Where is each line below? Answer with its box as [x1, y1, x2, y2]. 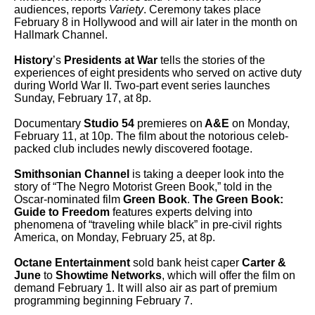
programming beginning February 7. [14, 295, 193, 307]
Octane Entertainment [14, 257, 130, 269]
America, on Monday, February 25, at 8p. [14, 231, 215, 243]
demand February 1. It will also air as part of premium [14, 282, 277, 294]
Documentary [14, 117, 84, 129]
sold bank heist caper [130, 257, 242, 269]
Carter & [242, 257, 286, 269]
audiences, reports [14, 4, 109, 15]
